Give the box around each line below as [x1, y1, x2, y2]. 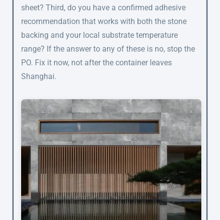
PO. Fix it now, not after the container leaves [21, 58, 172, 68]
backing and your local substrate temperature [21, 30, 178, 40]
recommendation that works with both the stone [21, 17, 187, 27]
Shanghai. [21, 72, 56, 82]
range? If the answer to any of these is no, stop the [21, 44, 195, 54]
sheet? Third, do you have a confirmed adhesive [21, 3, 186, 13]
